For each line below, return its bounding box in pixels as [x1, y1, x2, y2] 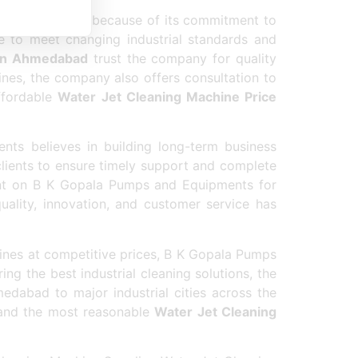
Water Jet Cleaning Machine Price [58, 88, 277, 105]
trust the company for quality [88, 50, 277, 66]
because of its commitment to [87, 11, 277, 28]
